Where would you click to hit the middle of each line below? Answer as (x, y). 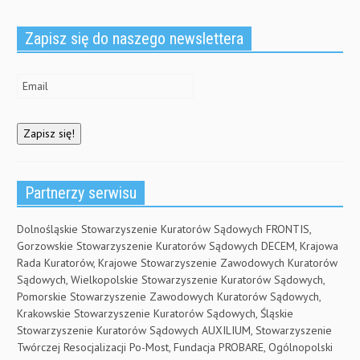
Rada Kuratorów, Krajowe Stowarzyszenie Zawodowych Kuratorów (177, 263)
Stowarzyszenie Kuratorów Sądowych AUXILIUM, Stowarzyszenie (174, 331)
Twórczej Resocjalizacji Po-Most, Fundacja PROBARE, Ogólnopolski (175, 348)
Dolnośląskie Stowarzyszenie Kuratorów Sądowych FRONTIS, (164, 229)
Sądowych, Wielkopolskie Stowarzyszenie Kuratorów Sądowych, (171, 280)
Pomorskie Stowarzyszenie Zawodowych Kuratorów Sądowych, (169, 297)
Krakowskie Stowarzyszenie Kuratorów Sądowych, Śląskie (155, 314)
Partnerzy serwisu (81, 193)
